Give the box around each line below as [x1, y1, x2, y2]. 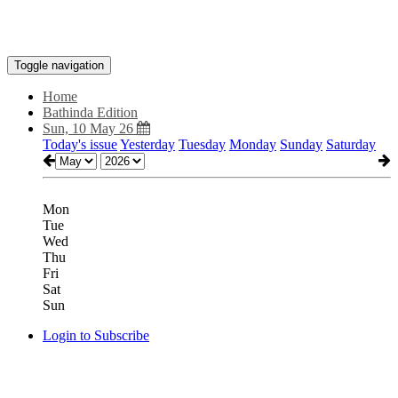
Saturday [326, 137, 376, 152]
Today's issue [43, 137, 117, 152]
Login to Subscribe [43, 328, 149, 343]
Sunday [280, 137, 322, 152]
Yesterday [120, 137, 175, 152]
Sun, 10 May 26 [43, 121, 137, 136]
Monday [229, 137, 276, 152]
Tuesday [179, 137, 226, 152]
